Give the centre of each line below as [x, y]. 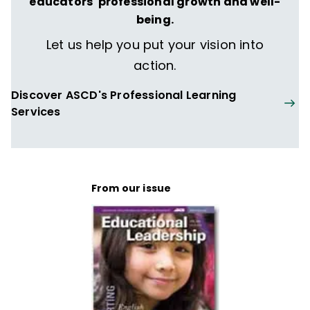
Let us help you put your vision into [155, 45]
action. [155, 65]
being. [155, 20]
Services [36, 112]
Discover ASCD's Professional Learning [124, 95]
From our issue [131, 188]
